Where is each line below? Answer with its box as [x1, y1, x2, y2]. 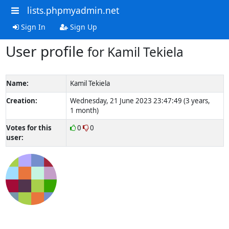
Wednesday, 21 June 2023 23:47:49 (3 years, [70, 96, 210, 105]
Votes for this [6, 123, 52, 132]
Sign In [18, 21, 45, 32]
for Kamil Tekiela [87, 43, 184, 60]
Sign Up [67, 21, 97, 32]
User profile [5, 41, 87, 61]
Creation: [6, 96, 37, 105]
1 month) [70, 105, 99, 115]
